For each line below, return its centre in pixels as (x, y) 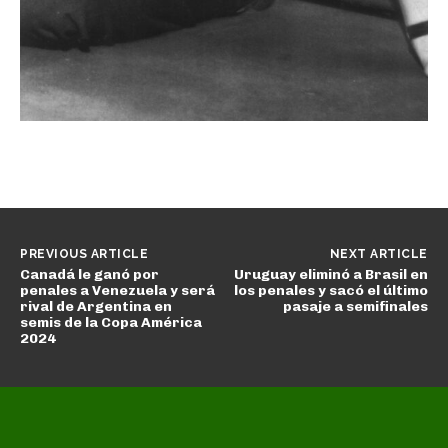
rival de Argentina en (96, 306)
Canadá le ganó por (89, 274)
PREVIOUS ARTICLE (84, 253)
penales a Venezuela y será (117, 290)
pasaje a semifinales (355, 306)
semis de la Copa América (111, 322)
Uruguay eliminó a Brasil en (330, 274)
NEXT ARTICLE (378, 253)
